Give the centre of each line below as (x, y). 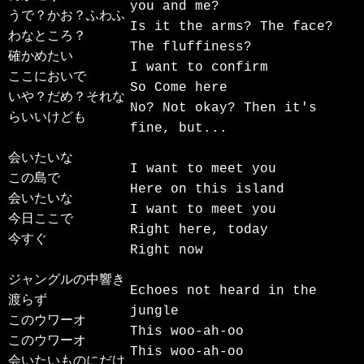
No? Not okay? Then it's (224, 108)
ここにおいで (47, 78)
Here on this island (208, 189)
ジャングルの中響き (67, 281)
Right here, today (199, 230)
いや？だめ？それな (67, 98)
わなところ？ (47, 37)
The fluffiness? (191, 47)
